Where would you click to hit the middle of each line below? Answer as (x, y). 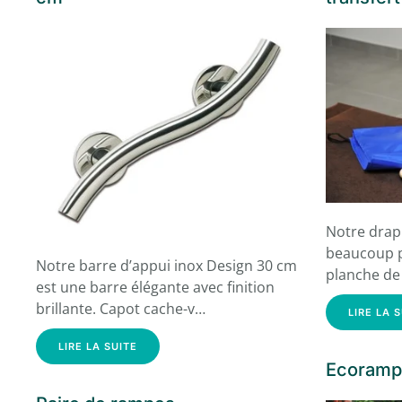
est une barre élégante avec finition (155, 288)
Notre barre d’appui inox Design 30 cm (166, 266)
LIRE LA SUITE (98, 347)
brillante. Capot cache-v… (121, 309)
